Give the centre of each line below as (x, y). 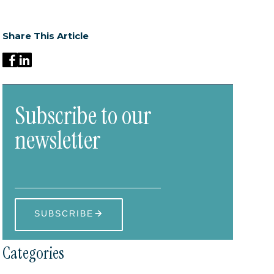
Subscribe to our (83, 115)
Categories (34, 253)
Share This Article (46, 36)
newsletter (58, 140)
